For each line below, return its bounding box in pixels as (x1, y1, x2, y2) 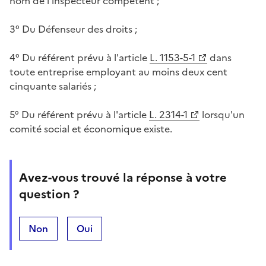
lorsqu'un (199, 107, 245, 122)
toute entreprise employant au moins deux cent (9, 64, 227, 79)
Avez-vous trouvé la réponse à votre (19, 168, 227, 186)
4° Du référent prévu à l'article (9, 50, 150, 65)
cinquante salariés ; (9, 78, 96, 93)
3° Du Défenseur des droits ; (9, 21, 137, 36)
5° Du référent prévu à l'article (9, 107, 149, 122)
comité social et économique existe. (9, 121, 172, 136)
